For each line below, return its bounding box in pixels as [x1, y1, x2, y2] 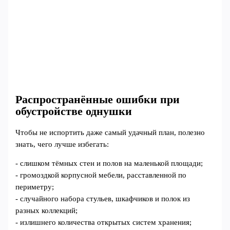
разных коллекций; [15, 206, 78, 215]
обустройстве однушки [15, 105, 132, 118]
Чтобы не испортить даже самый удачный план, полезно [15, 128, 205, 137]
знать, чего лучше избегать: [15, 140, 109, 148]
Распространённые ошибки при [15, 93, 180, 106]
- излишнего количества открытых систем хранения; [15, 218, 192, 227]
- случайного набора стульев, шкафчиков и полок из [15, 195, 190, 203]
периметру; [15, 183, 54, 191]
